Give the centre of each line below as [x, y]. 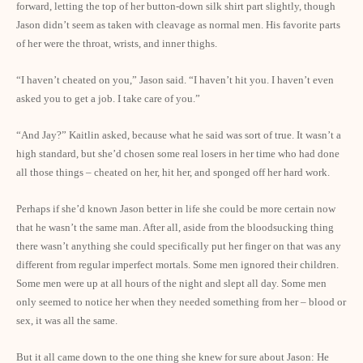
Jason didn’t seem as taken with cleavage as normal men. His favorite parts [178, 25]
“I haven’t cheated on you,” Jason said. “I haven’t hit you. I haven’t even [175, 80]
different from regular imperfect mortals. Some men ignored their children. [177, 265]
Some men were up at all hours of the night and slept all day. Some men [171, 283]
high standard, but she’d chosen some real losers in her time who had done [178, 154]
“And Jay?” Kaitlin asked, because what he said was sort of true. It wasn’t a [179, 135]
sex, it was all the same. [67, 320]
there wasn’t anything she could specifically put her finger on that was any [179, 246]
